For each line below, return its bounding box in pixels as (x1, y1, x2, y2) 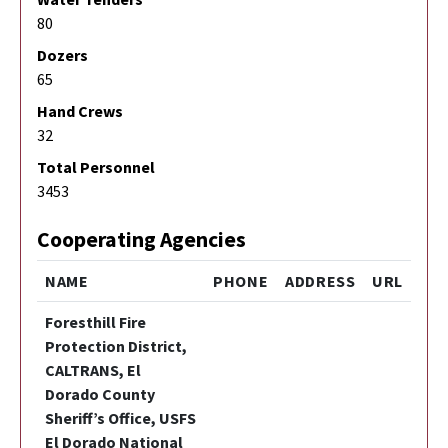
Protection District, (45, 335, 187, 356)
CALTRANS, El (45, 359, 141, 380)
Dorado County (45, 383, 155, 404)
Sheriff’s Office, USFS (45, 407, 196, 428)
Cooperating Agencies (37, 225, 246, 253)
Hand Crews (37, 100, 123, 121)
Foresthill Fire (45, 311, 146, 332)
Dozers (37, 44, 88, 65)
